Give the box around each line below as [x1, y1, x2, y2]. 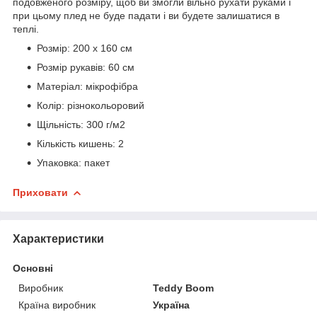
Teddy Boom [153, 282, 214, 294]
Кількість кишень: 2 [37, 137, 124, 149]
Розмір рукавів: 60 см [37, 61, 134, 73]
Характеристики [13, 232, 104, 245]
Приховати [13, 186, 68, 198]
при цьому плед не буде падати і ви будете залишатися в [13, 9, 279, 21]
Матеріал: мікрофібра [37, 80, 138, 92]
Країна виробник [18, 299, 96, 311]
